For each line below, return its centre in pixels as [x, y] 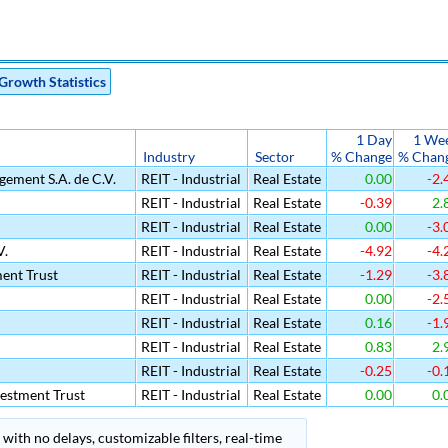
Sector [275, 156]
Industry [169, 156]
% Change [361, 156]
